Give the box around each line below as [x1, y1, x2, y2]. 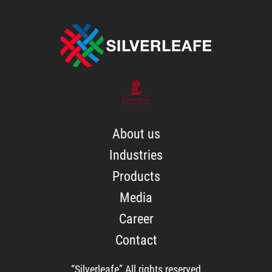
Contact [115, 233, 157, 248]
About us [112, 126, 160, 141]
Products [112, 169, 160, 184]
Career [118, 211, 154, 226]
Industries [109, 148, 163, 163]
